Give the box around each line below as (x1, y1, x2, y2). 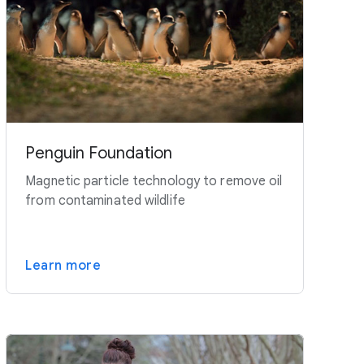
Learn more (25, 258, 102, 275)
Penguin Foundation (25, 143, 173, 164)
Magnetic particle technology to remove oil (25, 173, 283, 190)
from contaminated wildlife (25, 193, 185, 210)
